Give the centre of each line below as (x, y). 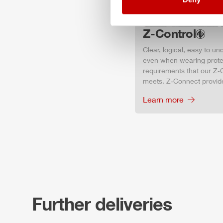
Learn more (163, 99)
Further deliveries (102, 203)
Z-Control (169, 33)
